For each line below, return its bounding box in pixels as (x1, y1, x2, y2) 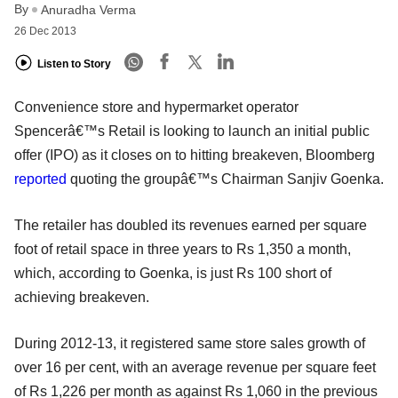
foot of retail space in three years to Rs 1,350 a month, (14, 242, 351, 258)
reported (14, 171, 67, 187)
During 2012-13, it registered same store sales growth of (14, 336, 365, 352)
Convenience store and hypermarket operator (14, 99, 298, 115)
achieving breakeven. (14, 290, 149, 306)
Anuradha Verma (41, 3, 136, 18)
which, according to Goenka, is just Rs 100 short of (14, 266, 331, 282)
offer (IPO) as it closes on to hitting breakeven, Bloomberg (14, 147, 375, 163)
